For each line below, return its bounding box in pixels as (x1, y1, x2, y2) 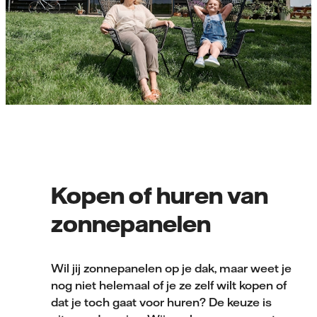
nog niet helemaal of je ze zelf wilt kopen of (51, 277, 287, 292)
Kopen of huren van (51, 180, 268, 208)
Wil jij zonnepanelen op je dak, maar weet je (51, 260, 292, 275)
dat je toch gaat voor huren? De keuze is (51, 294, 272, 309)
